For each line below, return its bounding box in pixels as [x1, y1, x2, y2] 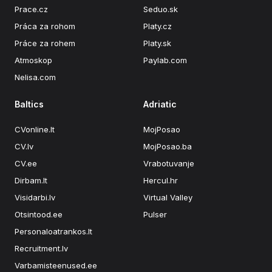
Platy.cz [143, 21, 172, 32]
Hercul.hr [143, 175, 178, 186]
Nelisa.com [15, 72, 56, 83]
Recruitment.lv [15, 243, 68, 254]
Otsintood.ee [15, 209, 63, 220]
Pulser [143, 209, 167, 220]
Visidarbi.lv [15, 192, 55, 203]
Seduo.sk [143, 4, 178, 15]
